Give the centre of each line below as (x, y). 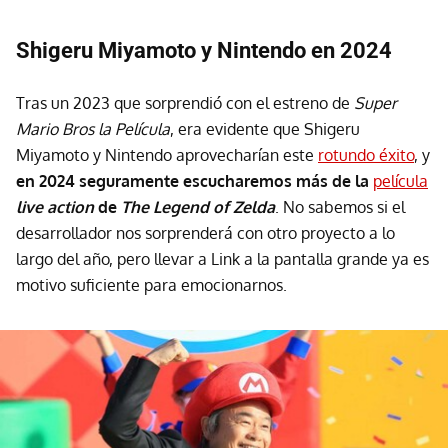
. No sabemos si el (340, 207)
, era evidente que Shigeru (265, 129)
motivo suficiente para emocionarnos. (151, 285)
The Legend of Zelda (198, 207)
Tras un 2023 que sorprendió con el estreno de (185, 103)
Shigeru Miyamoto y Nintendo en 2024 (204, 51)
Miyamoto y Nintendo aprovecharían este (167, 155)
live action (55, 207)
